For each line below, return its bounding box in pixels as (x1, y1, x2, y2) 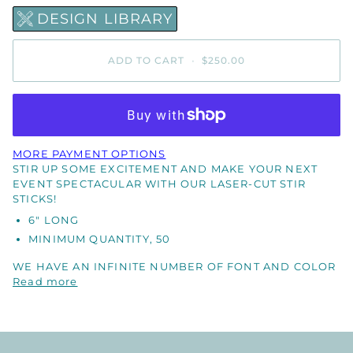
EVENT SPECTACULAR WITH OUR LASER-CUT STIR (13, 176, 306, 190)
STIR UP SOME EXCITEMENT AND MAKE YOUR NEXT (13, 162, 318, 175)
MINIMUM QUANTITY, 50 (28, 232, 171, 246)
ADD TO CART (107, 54, 185, 67)
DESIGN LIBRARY (37, 9, 173, 28)
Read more (13, 275, 78, 288)
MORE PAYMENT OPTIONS (13, 147, 166, 160)
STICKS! (13, 191, 58, 205)
